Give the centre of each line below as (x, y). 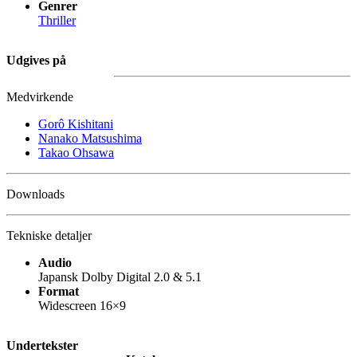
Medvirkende (40, 97)
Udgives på (36, 61)
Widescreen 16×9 (82, 306)
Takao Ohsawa (76, 153)
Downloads (35, 194)
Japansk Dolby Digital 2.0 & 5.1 (120, 277)
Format (59, 292)
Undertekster (42, 346)
